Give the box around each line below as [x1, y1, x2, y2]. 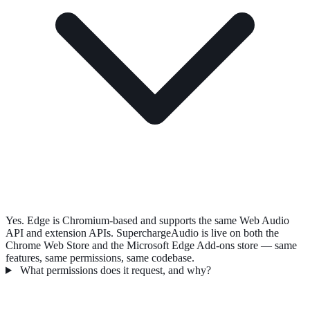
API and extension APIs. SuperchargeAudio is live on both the [6, 227, 279, 239]
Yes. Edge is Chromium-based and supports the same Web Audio [6, 215, 289, 226]
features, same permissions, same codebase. [6, 252, 194, 264]
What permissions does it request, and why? [17, 264, 211, 276]
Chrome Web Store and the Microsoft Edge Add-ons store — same [6, 239, 297, 251]
